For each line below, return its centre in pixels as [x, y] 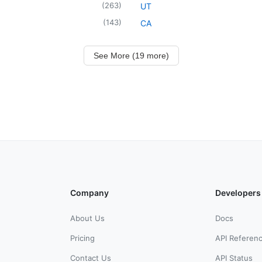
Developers [238, 192]
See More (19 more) [131, 55]
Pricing [82, 238]
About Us [87, 218]
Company [89, 192]
